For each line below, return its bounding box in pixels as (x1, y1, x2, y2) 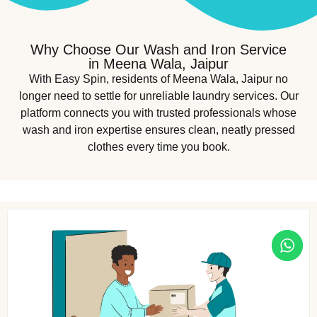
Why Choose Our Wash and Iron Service (30, 42, 287, 58)
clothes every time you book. (87, 141, 230, 154)
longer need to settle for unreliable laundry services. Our (18, 90, 299, 103)
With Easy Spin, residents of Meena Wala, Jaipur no (29, 73, 288, 86)
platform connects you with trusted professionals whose (21, 107, 296, 120)
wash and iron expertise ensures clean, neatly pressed (22, 124, 295, 137)
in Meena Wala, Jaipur (88, 56, 229, 72)
